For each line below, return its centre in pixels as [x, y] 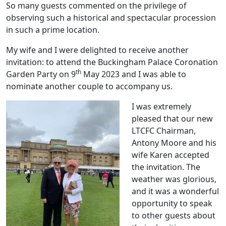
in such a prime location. [53, 30]
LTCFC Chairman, [164, 131]
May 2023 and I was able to [134, 74]
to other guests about [174, 216]
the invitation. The [166, 167]
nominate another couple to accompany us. [89, 87]
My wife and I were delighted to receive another [97, 50]
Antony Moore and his [174, 143]
